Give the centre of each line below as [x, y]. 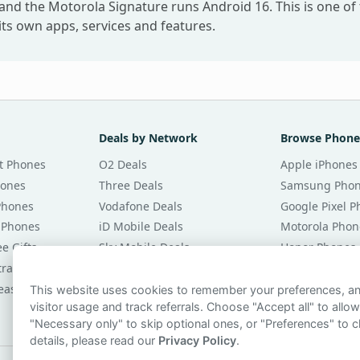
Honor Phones [319, 247]
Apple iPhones [319, 165]
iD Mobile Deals [141, 227]
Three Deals [131, 185]
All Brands [309, 268]
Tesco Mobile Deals [150, 288]
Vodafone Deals [140, 206]
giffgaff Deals [135, 268]
